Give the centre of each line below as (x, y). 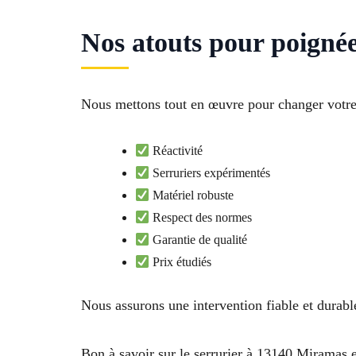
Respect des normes (201, 218)
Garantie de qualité (199, 240)
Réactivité (176, 151)
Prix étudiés (181, 262)
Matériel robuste (192, 195)
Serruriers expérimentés (210, 173)
